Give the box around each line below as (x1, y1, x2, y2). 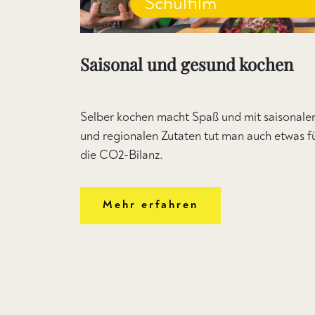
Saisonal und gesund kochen (80, 53, 293, 76)
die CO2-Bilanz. (80, 147, 163, 164)
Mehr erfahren (103, 198, 198, 212)
